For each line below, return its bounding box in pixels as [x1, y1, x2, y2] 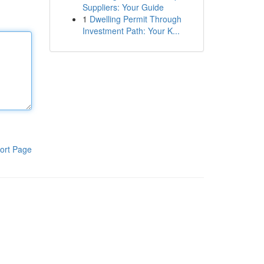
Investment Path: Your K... [82, 25, 180, 37]
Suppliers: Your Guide [82, 1, 164, 13]
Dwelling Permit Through [89, 13, 181, 25]
